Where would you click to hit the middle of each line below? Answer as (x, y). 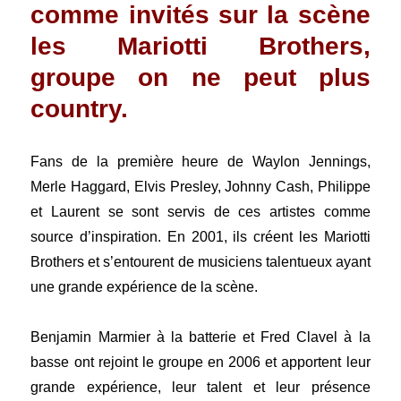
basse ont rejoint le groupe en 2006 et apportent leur (200, 363)
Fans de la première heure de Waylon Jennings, (200, 162)
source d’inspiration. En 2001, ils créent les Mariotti (200, 237)
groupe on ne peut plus (200, 78)
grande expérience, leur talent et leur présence (200, 388)
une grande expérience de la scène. (145, 287)
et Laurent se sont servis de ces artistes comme (200, 212)
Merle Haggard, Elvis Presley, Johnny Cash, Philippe (200, 187)
